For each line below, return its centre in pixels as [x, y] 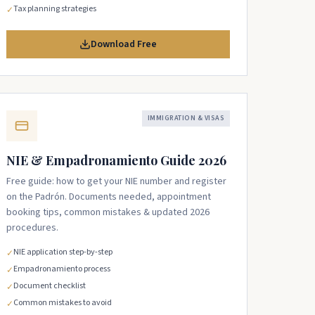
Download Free [124, 44]
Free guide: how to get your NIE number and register [116, 181]
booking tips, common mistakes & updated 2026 [108, 212]
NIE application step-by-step [63, 252]
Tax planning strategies [55, 9]
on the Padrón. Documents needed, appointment [109, 197]
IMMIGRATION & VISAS [186, 118]
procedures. [32, 228]
